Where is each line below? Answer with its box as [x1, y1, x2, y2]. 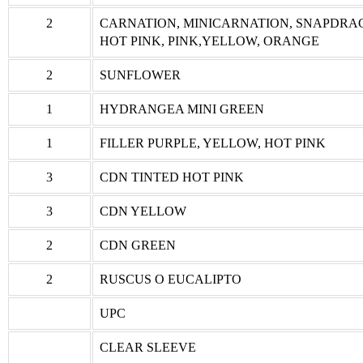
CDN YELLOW [100, 204, 186, 219]
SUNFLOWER [100, 68, 181, 83]
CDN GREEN [100, 238, 176, 253]
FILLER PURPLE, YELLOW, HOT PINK [100, 136, 326, 151]
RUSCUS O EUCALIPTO [100, 272, 241, 287]
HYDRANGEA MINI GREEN [100, 102, 264, 117]
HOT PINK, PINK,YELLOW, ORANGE [100, 34, 319, 49]
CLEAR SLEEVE [100, 340, 196, 355]
